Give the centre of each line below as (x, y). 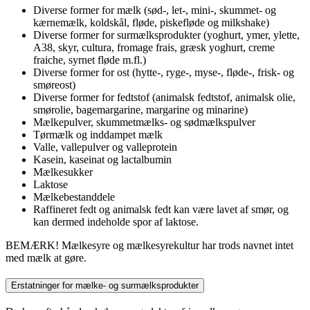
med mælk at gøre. (46, 257)
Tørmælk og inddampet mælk (98, 134)
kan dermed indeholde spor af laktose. (116, 221)
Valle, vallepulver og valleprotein (105, 147)
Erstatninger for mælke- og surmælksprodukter (105, 286)
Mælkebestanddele (74, 197)
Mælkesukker (63, 172)
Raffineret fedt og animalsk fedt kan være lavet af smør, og (161, 209)
